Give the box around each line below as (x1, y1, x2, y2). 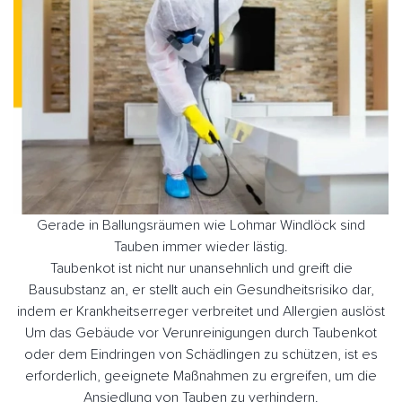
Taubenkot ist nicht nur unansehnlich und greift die (49, 260, 353, 275)
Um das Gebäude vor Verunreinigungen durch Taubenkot (25, 325, 377, 340)
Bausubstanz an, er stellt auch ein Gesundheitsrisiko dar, (28, 282, 374, 297)
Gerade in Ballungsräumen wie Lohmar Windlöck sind (37, 217, 365, 232)
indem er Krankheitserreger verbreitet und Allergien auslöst (17, 303, 385, 319)
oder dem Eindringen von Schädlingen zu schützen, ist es (24, 346, 378, 362)
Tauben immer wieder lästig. (114, 239, 288, 254)
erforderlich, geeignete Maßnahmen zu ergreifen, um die (25, 368, 377, 383)
